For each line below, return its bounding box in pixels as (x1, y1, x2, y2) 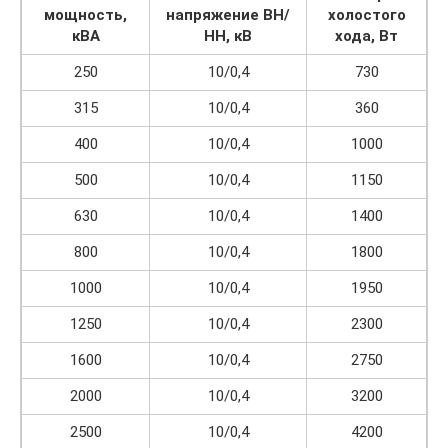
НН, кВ (204, 27, 252, 45)
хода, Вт (335, 27, 398, 45)
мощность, (44, 6, 127, 24)
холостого (327, 6, 406, 24)
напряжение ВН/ (166, 6, 290, 24)
